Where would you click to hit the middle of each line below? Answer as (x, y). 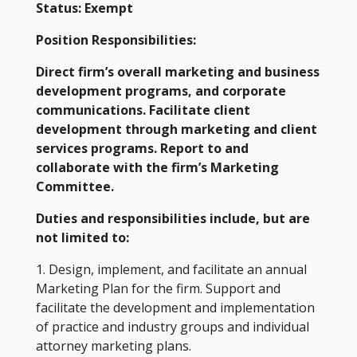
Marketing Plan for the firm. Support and (158, 288)
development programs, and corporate (161, 90)
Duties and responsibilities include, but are (173, 218)
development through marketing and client (176, 129)
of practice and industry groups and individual (172, 326)
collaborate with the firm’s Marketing (157, 167)
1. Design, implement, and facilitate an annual (171, 269)
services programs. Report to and (142, 148)
